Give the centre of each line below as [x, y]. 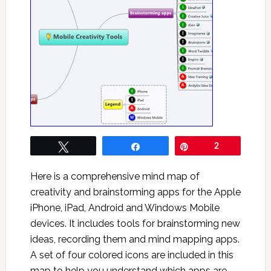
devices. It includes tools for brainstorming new [135, 224]
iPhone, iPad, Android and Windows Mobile [125, 208]
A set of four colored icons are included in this [132, 255]
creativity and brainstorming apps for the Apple [135, 192]
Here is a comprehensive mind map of [115, 177]
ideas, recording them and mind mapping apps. [135, 240]
